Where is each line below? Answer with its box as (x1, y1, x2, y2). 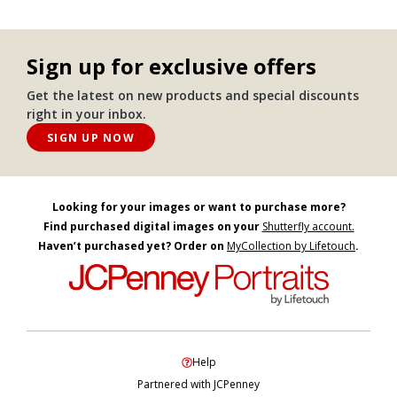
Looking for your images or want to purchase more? (51, 199, 346, 215)
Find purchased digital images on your (43, 219, 262, 235)
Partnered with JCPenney (137, 377, 260, 393)
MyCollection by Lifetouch (227, 238, 355, 254)
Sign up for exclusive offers (27, 51, 316, 82)
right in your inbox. (27, 105, 146, 123)
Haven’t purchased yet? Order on (38, 238, 227, 254)
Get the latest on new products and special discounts (27, 87, 359, 105)
